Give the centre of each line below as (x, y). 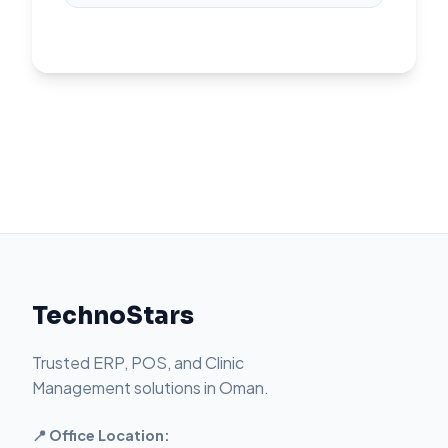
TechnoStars (113, 316)
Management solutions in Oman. (150, 388)
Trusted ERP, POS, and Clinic (138, 363)
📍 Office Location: (101, 435)
